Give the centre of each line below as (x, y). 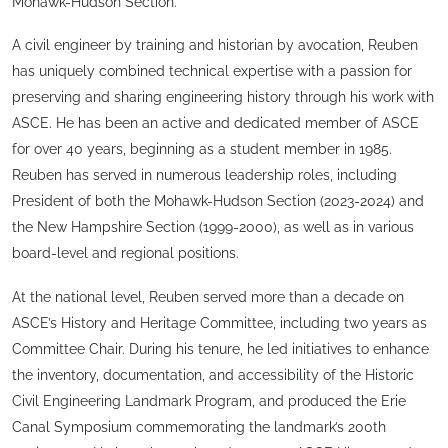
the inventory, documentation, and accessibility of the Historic (213, 374)
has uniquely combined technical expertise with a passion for (212, 71)
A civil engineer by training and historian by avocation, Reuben (215, 45)
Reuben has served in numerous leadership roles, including (204, 175)
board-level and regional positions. (125, 253)
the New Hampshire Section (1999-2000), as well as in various (213, 227)
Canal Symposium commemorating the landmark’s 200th (199, 426)
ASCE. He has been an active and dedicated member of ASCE (215, 123)
